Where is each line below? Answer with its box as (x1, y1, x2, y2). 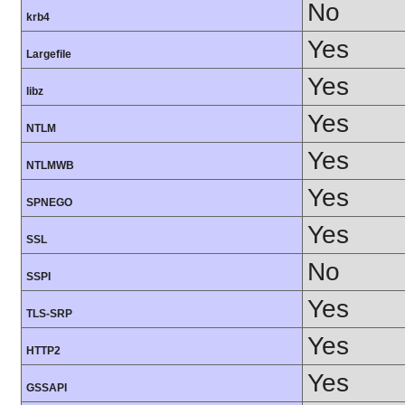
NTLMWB (26, 159, 74, 173)
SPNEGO (26, 196, 72, 210)
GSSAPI (26, 381, 67, 395)
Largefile (26, 48, 71, 61)
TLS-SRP (26, 307, 72, 321)
